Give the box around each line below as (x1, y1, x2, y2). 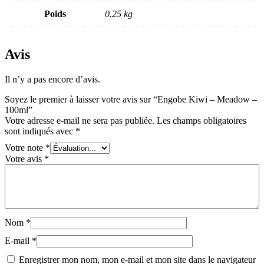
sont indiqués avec (5, 126, 75, 137)
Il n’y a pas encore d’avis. (5, 74, 100, 85)
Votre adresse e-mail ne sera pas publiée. (5, 115, 154, 126)
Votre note (5, 143, 45, 153)
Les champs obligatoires (157, 115, 246, 126)
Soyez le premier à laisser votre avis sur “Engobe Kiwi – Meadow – (5, 94, 257, 105)
